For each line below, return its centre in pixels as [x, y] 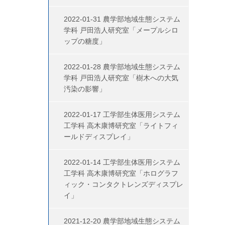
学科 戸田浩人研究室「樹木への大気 [121, 78]
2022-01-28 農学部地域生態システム [122, 67]
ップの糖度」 [85, 41]
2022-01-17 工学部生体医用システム [122, 115]
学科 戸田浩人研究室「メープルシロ [121, 30]
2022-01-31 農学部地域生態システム [122, 19]
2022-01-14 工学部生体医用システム [122, 162]
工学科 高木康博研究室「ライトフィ [121, 126]
